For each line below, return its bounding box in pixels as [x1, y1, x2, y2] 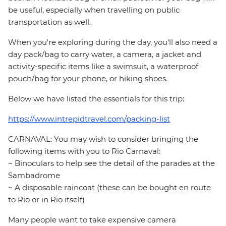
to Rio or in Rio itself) [8, 195, 85, 205]
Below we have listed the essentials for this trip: [8, 94, 184, 104]
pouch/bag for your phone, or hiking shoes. [8, 74, 167, 84]
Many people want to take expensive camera [8, 215, 176, 225]
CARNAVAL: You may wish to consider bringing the [8, 134, 198, 144]
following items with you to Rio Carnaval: [8, 146, 160, 156]
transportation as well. [8, 17, 91, 27]
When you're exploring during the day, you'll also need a [8, 37, 217, 47]
